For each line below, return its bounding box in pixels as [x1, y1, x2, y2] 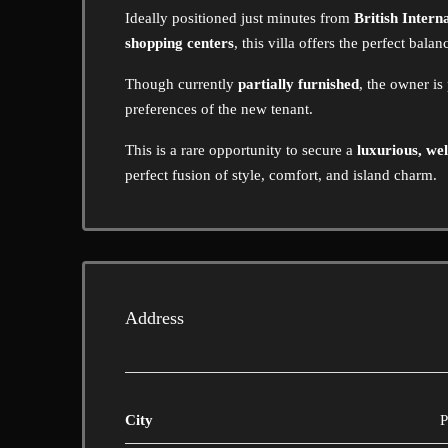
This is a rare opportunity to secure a [125, 142, 357, 158]
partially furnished [238, 76, 359, 92]
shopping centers [125, 35, 234, 51]
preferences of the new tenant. [125, 101, 313, 117]
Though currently [125, 76, 238, 92]
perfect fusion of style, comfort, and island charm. [125, 167, 437, 183]
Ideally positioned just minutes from [125, 10, 354, 26]
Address [125, 307, 184, 328]
